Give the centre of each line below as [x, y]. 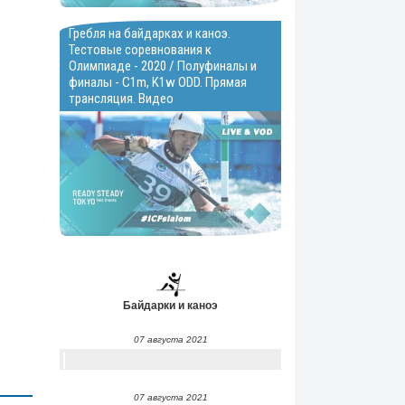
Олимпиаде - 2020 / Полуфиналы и [163, 66]
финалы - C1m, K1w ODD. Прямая [158, 83]
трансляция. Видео [121, 99]
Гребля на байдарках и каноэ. [150, 34]
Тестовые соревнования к [140, 50]
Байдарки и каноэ [170, 306]
